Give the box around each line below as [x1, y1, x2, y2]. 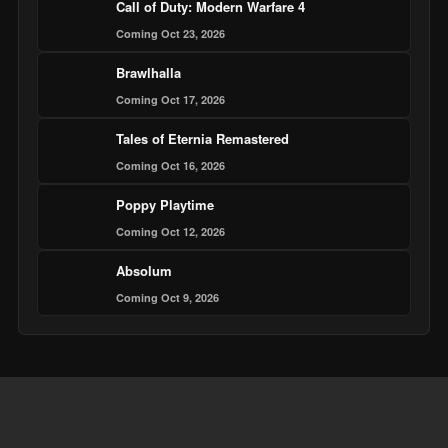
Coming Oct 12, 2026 [115, 224, 225, 240]
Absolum [115, 261, 172, 281]
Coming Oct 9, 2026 [115, 290, 219, 306]
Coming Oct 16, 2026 [115, 158, 225, 174]
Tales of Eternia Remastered [115, 129, 289, 149]
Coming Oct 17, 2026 [115, 92, 225, 108]
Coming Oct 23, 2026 [115, 26, 225, 42]
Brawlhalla [115, 63, 181, 83]
